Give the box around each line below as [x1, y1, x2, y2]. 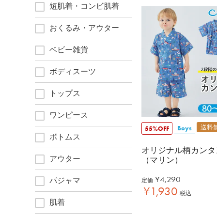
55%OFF [145, 124, 169, 133]
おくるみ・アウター [49, 23, 119, 32]
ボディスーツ [49, 66, 96, 76]
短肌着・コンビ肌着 [49, 1, 119, 11]
